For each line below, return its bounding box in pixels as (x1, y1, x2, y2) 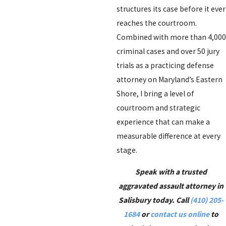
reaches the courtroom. (116, 18, 197, 28)
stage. (116, 145, 137, 155)
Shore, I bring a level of (116, 88, 194, 98)
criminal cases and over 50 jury (116, 46, 219, 56)
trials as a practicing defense (116, 60, 214, 70)
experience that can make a (116, 117, 210, 127)
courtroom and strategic (116, 102, 200, 112)
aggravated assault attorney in (119, 181, 224, 191)
